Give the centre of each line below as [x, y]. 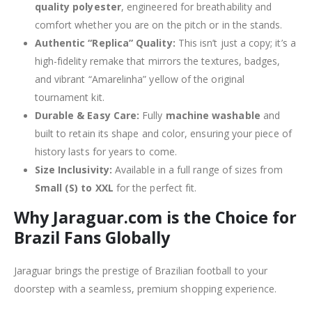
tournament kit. [69, 97]
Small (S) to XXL [74, 187]
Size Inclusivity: [73, 169]
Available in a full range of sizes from [197, 169]
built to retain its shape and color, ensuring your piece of [163, 133]
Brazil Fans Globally [92, 237]
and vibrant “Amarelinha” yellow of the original [139, 79]
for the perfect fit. [155, 187]
